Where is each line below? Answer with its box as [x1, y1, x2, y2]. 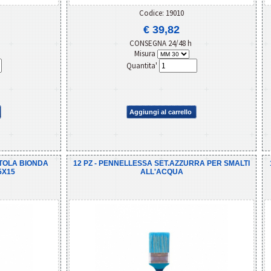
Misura [134, 48, 157, 59]
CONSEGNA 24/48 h [129, 38, 194, 48]
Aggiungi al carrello [129, 108, 192, 116]
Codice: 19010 [139, 7, 184, 18]
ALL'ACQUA [140, 167, 183, 176]
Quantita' [126, 60, 159, 71]
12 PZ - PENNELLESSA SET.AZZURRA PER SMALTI [73, 158, 250, 168]
